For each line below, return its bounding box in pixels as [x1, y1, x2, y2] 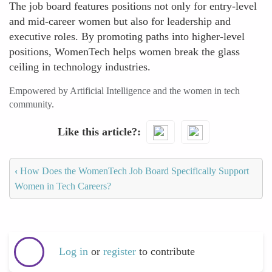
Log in [59, 245, 88, 258]
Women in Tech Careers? [15, 180, 111, 191]
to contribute [139, 245, 195, 258]
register [103, 245, 139, 258]
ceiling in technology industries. [9, 61, 151, 73]
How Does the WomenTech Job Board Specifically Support [18, 165, 249, 176]
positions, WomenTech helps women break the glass [9, 46, 240, 58]
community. [9, 99, 54, 109]
